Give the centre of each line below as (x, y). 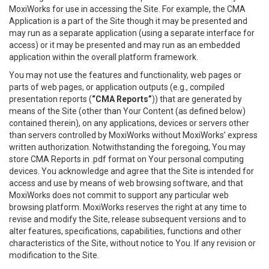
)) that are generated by (197, 99)
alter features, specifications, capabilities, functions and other (125, 231)
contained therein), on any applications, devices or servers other (129, 123)
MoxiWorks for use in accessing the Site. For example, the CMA (127, 9)
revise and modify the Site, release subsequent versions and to (128, 219)
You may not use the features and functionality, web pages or (125, 75)
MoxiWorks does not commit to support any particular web (119, 195)
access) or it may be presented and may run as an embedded (125, 45)
